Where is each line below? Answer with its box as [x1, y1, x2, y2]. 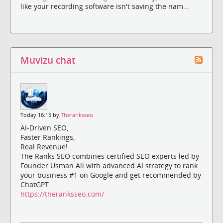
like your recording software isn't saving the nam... [20, 1, 189, 11]
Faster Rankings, [20, 132, 75, 142]
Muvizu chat [20, 53, 75, 66]
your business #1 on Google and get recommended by [20, 170, 201, 180]
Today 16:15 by [20, 111, 61, 118]
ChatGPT [20, 179, 49, 189]
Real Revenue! [20, 141, 68, 151]
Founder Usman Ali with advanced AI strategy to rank [20, 160, 198, 170]
